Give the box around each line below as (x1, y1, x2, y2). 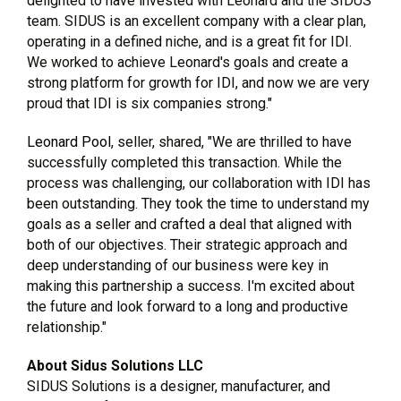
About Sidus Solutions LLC (27, 357, 203, 374)
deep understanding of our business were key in (27, 257, 328, 274)
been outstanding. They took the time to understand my (27, 195, 370, 212)
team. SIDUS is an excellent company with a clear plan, (27, 13, 366, 30)
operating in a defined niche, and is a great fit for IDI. (27, 33, 352, 50)
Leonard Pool (27, 133, 111, 150)
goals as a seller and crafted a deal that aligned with (27, 216, 352, 233)
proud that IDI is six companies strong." (27, 95, 272, 112)
